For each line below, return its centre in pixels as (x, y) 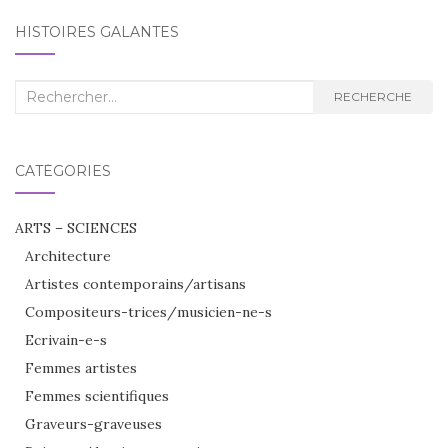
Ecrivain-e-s (66, 339)
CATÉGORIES (63, 170)
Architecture (68, 255)
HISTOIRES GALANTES (97, 31)
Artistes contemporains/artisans (135, 283)
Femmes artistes (81, 367)
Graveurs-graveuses (93, 423)
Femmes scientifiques (97, 395)
